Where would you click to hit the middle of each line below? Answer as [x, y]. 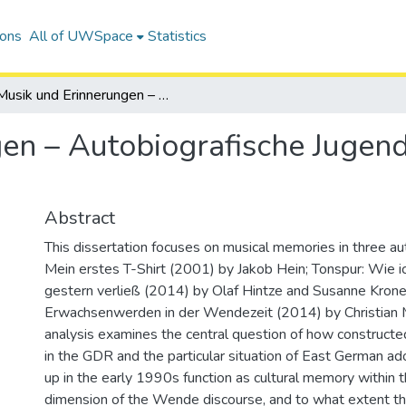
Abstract [80, 218]
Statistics [177, 36]
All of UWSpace [81, 36]
